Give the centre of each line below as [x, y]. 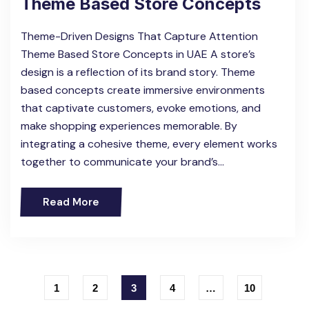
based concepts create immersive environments [143, 90]
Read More [71, 202]
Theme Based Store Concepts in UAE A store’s [138, 54]
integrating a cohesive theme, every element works [149, 143]
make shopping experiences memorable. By [129, 126]
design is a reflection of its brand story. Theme [138, 72]
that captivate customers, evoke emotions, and [141, 108]
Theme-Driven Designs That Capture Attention [139, 36]
